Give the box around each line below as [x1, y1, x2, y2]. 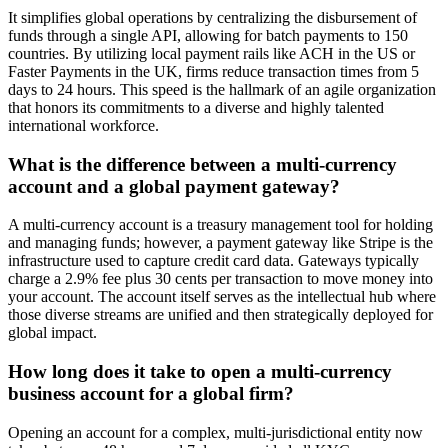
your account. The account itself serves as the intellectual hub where [8, 288, 436, 306]
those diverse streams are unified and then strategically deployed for [8, 306, 433, 324]
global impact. [8, 324, 97, 342]
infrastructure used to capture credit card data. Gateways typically [8, 252, 419, 270]
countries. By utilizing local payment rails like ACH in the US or [8, 45, 415, 62]
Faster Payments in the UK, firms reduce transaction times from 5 [8, 63, 419, 80]
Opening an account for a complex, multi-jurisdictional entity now [8, 423, 423, 441]
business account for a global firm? [8, 383, 294, 405]
